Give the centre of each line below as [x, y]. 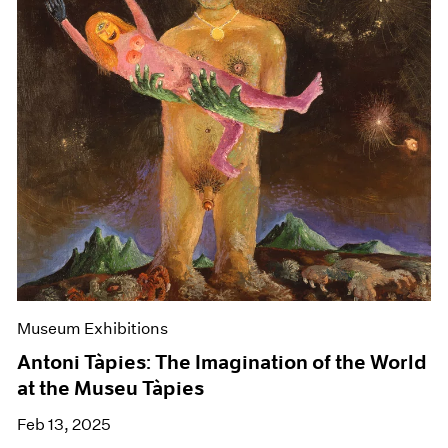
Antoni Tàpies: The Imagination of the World [222, 362]
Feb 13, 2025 [64, 425]
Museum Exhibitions [93, 329]
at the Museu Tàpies [111, 388]
